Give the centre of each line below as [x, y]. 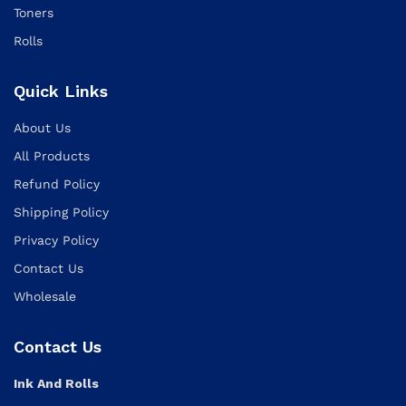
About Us [42, 127]
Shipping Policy [61, 212]
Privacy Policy [56, 240]
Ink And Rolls [56, 383]
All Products [52, 155]
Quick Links [61, 91]
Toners [34, 12]
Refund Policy [57, 184]
